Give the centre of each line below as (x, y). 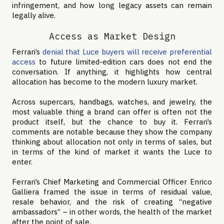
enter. (22, 162)
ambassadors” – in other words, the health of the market (112, 212)
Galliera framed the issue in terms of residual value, (112, 192)
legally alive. (34, 15)
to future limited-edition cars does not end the (124, 62)
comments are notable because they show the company (112, 132)
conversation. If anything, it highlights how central (112, 72)
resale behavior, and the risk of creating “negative (112, 202)
